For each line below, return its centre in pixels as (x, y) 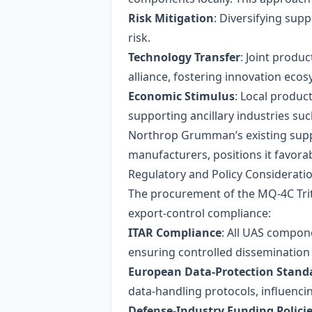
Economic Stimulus (181, 96)
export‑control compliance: (200, 213)
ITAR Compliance (175, 233)
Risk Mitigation (171, 18)
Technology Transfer (184, 57)
